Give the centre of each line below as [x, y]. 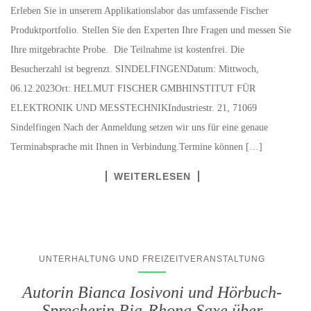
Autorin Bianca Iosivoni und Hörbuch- [152, 293]
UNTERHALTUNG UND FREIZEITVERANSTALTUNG [152, 259]
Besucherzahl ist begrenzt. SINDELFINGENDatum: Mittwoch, [135, 69]
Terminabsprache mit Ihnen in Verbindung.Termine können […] [136, 147]
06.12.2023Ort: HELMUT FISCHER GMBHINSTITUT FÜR [133, 89]
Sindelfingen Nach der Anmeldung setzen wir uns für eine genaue [139, 128]
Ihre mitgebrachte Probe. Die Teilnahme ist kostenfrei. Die [127, 50]
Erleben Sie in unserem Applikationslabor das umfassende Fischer [140, 11]
